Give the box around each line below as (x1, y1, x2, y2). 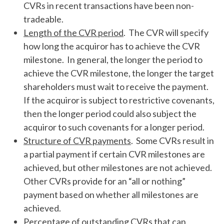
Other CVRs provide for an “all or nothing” (23, 175, 185, 186)
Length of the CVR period (23, 27, 123, 38)
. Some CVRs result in (131, 135, 214, 146)
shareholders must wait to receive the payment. (23, 81, 210, 92)
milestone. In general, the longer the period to (23, 54, 202, 65)
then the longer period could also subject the (23, 108, 196, 119)
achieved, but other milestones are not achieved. (23, 162, 213, 173)
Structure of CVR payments (23, 135, 131, 146)
